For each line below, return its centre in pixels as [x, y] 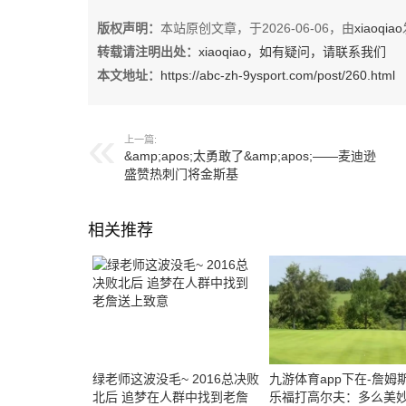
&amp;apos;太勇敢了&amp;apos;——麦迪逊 [250, 156]
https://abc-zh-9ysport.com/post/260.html [278, 75]
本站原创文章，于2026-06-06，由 [257, 28]
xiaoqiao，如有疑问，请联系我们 [292, 52]
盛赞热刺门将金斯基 [181, 174]
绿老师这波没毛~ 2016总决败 [176, 379]
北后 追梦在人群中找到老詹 [170, 397]
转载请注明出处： [148, 52]
